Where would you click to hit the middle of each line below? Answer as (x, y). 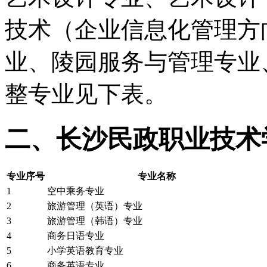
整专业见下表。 (86, 94)
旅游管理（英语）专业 (95, 206)
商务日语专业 (76, 235)
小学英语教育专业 (85, 250)
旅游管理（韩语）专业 (95, 221)
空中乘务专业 (76, 191)
